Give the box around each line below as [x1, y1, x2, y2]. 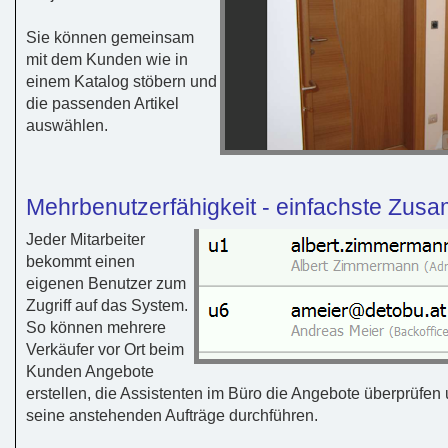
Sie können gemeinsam [26, 28, 194, 46]
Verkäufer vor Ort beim [26, 340, 184, 358]
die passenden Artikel [26, 94, 179, 112]
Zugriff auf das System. [26, 296, 188, 314]
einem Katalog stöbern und [26, 72, 217, 90]
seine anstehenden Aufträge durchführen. [26, 406, 318, 424]
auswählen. [26, 116, 108, 134]
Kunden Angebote [26, 362, 154, 380]
